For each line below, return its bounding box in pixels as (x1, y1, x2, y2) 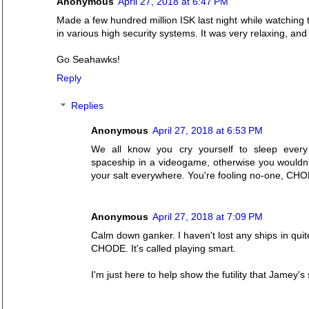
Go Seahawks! (57, 54, 120, 66)
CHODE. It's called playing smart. (91, 243, 236, 255)
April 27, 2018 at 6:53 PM (152, 124, 263, 136)
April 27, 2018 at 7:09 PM (152, 211, 263, 223)
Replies (71, 100, 104, 112)
